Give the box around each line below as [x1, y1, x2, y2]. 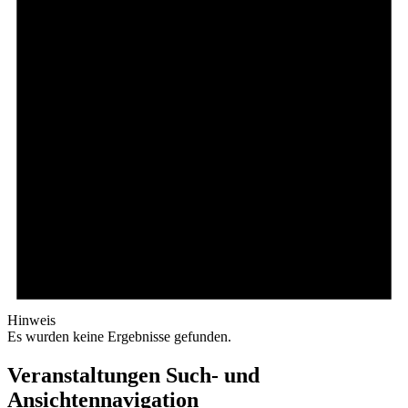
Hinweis [7, 311, 56, 328]
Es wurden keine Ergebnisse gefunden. [7, 328, 231, 344]
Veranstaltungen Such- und [7, 362, 260, 387]
